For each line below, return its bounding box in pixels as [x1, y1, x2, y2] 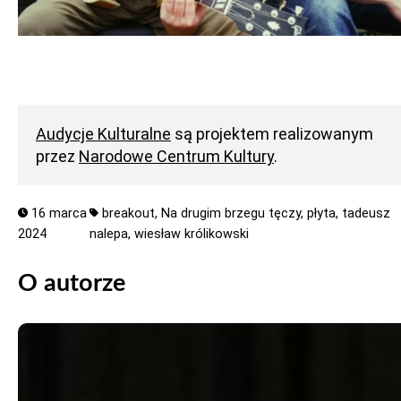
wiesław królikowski [134, 226, 250, 242]
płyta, [306, 206, 342, 221]
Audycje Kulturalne [36, 124, 171, 143]
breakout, [101, 206, 161, 221]
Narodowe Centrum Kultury [79, 147, 274, 166]
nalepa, [90, 226, 135, 242]
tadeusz [341, 206, 390, 221]
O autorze [18, 271, 125, 296]
